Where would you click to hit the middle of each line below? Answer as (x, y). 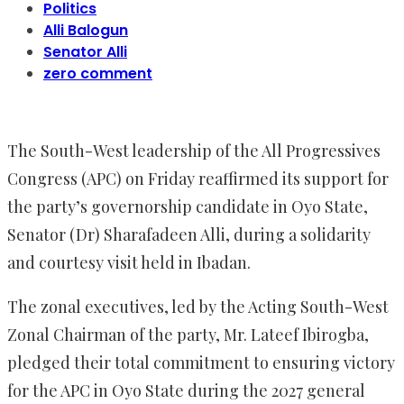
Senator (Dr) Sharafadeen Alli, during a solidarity (189, 235)
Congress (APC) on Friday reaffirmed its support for (198, 179)
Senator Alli (85, 52)
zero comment (98, 74)
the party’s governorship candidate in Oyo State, (188, 207)
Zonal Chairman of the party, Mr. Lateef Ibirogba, (188, 335)
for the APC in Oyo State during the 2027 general (186, 391)
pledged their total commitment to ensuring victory (201, 363)
